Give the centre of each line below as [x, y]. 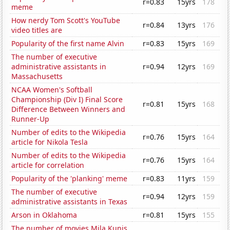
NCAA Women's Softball [52, 90]
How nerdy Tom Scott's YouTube [66, 21]
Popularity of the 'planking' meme [70, 179]
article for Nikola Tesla [50, 142]
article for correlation [48, 165]
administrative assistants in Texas [70, 202]
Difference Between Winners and [69, 109]
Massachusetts [37, 76]
